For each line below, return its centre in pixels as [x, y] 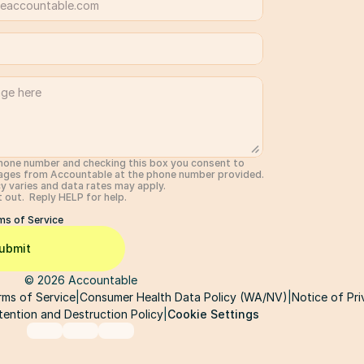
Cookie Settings [213, 314]
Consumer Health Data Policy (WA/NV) [184, 297]
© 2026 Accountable [80, 280]
